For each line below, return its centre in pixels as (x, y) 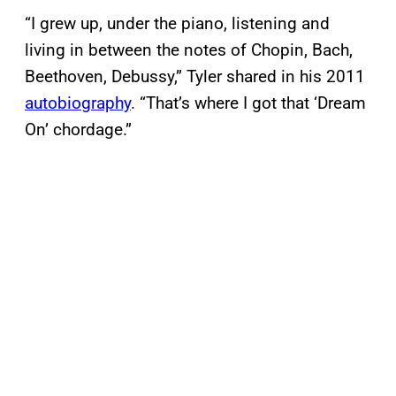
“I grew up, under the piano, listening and (177, 24)
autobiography (78, 103)
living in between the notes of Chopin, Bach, (189, 50)
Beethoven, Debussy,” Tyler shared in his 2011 (195, 77)
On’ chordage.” (78, 130)
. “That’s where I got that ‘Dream (248, 103)
